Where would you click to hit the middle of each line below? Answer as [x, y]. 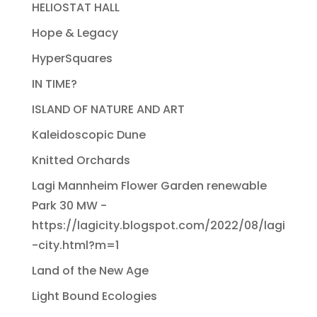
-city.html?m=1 [75, 246]
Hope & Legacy [75, 33]
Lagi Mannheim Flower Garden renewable [149, 186]
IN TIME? [54, 84]
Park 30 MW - [69, 206]
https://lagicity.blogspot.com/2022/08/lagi [158, 226]
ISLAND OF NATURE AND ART [108, 110]
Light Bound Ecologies [94, 296]
